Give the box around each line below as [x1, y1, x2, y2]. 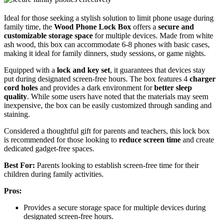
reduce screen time [119, 135, 181, 144]
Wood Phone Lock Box [54, 22, 131, 31]
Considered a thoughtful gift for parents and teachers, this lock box [4, 126, 210, 135]
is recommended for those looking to [4, 135, 119, 144]
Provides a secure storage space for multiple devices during [24, 203, 206, 212]
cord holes [4, 83, 38, 92]
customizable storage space [4, 31, 93, 40]
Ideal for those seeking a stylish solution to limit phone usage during [4, 13, 214, 22]
